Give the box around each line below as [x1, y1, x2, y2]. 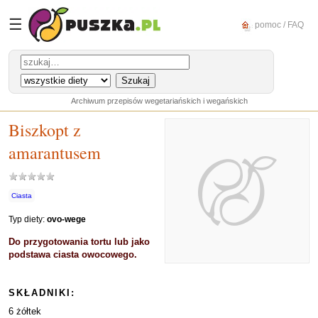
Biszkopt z [9, 119, 81, 141]
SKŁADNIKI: [9, 287, 75, 298]
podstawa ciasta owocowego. [9, 249, 137, 260]
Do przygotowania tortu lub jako [9, 236, 150, 247]
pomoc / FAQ [253, 19, 304, 30]
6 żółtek [9, 306, 41, 317]
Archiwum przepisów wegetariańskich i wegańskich [70, 97, 248, 105]
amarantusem [9, 141, 101, 164]
